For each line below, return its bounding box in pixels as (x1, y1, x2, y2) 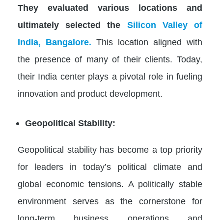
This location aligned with (96, 37, 202, 48)
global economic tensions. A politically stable (18, 178, 202, 189)
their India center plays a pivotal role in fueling (18, 71, 202, 82)
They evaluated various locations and (18, 2, 202, 13)
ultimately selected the (18, 20, 121, 30)
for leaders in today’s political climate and (18, 161, 202, 172)
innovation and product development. (18, 88, 163, 99)
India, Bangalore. (18, 37, 91, 48)
